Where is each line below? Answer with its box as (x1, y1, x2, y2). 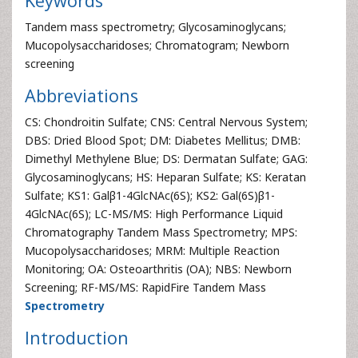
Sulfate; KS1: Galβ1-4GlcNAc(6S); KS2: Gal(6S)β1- (25, 188, 275, 203)
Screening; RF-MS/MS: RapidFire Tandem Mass (25, 280, 266, 295)
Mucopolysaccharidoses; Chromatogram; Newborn (25, 38, 289, 53)
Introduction (25, 326, 129, 349)
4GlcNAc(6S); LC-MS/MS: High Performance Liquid (25, 206, 283, 221)
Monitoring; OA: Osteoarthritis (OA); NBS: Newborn (25, 261, 292, 276)
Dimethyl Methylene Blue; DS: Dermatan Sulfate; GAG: (25, 151, 308, 166)
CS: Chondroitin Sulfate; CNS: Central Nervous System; (25, 114, 308, 129)
